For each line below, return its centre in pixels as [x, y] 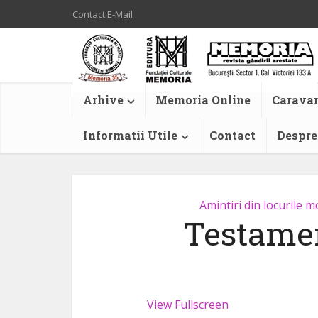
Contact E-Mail [103, 14]
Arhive [103, 100]
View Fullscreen [188, 305]
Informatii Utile [130, 135]
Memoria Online [203, 100]
